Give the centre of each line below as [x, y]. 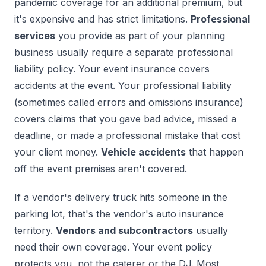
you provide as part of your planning [140, 36]
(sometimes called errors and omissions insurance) [129, 102]
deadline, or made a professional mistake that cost [127, 136]
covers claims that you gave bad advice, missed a [125, 119]
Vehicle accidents [143, 152]
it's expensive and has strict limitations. [102, 19]
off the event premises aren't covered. [101, 169]
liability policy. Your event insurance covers [112, 69]
